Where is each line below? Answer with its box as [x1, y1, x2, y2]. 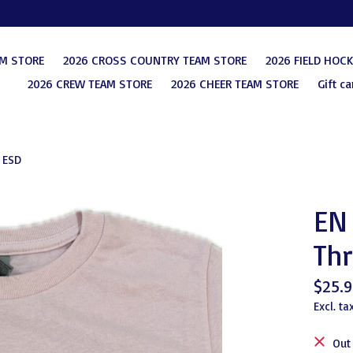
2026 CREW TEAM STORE [27, 76, 152, 92]
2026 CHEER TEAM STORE [170, 76, 299, 92]
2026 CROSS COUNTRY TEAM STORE [62, 52, 247, 69]
